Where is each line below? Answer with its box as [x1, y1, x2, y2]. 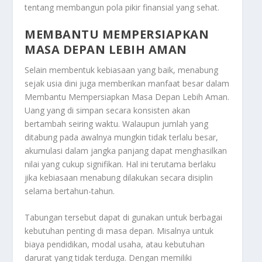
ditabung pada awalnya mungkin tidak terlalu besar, [25, 132, 219, 143]
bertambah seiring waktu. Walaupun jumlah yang [25, 118, 209, 130]
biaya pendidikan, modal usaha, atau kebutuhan [25, 239, 205, 250]
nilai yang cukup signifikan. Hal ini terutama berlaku [25, 158, 216, 170]
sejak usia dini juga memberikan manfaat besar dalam [25, 78, 230, 89]
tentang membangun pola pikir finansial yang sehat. [25, 1, 220, 13]
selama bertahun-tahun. [25, 185, 115, 197]
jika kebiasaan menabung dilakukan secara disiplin [25, 172, 213, 184]
